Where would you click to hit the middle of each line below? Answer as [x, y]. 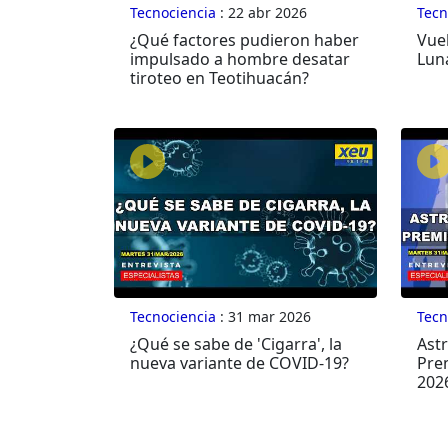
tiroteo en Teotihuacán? [219, 78]
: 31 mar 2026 [263, 317]
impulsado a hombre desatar [240, 59]
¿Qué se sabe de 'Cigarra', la [236, 344]
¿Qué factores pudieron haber [244, 40]
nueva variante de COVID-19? [239, 363]
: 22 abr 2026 [261, 13]
